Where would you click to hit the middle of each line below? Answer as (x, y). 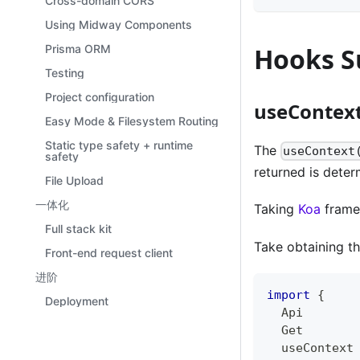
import (288, 295)
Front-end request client (109, 253)
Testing (65, 73)
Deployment (77, 301)
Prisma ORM (78, 49)
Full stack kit (78, 229)
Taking (276, 209)
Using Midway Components (119, 25)
